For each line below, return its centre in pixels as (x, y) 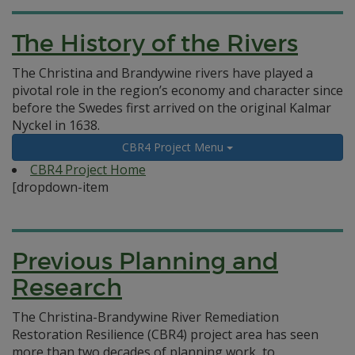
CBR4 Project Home (88, 170)
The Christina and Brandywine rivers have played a (162, 73)
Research (67, 287)
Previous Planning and (145, 261)
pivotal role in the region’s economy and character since (177, 90)
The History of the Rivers (155, 43)
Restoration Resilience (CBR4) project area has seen (165, 334)
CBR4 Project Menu (174, 147)
